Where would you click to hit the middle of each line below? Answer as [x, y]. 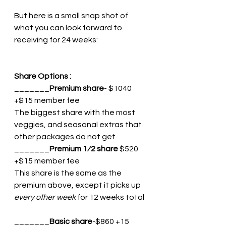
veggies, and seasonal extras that [79, 125]
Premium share [77, 89]
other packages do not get [65, 137]
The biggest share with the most [75, 113]
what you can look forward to [69, 28]
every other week [45, 197]
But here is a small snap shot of [72, 16]
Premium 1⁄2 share [84, 149]
